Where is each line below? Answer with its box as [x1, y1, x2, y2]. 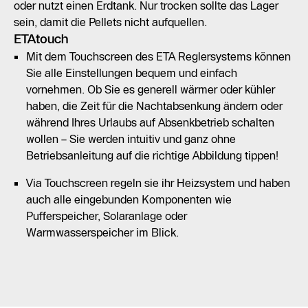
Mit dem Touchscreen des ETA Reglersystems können [26, 49, 291, 63]
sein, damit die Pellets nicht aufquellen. [14, 14, 207, 29]
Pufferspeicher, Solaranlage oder [26, 208, 187, 223]
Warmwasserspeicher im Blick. [26, 225, 179, 239]
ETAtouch [14, 31, 68, 47]
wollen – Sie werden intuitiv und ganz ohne [26, 131, 236, 146]
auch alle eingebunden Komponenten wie [26, 192, 232, 206]
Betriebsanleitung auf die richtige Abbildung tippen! [26, 148, 278, 162]
